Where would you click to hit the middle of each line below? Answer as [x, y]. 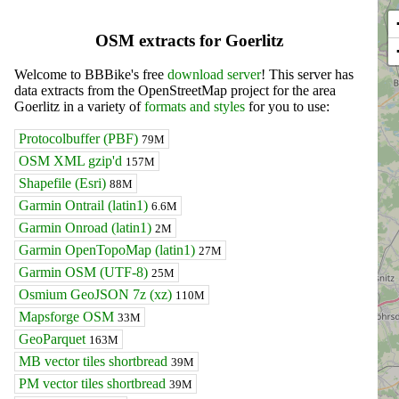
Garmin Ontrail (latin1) [85, 206]
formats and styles [195, 107]
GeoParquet [54, 339]
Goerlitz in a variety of [79, 107]
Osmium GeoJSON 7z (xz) [97, 295]
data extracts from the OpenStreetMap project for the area [175, 91]
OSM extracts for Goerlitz [189, 40]
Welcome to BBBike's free [91, 75]
